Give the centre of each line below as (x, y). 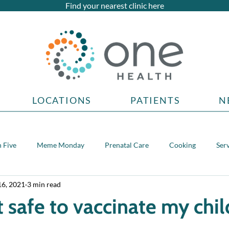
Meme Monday (61, 145)
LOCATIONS (62, 100)
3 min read (44, 184)
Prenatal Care (127, 145)
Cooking (182, 145)
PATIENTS (155, 100)
